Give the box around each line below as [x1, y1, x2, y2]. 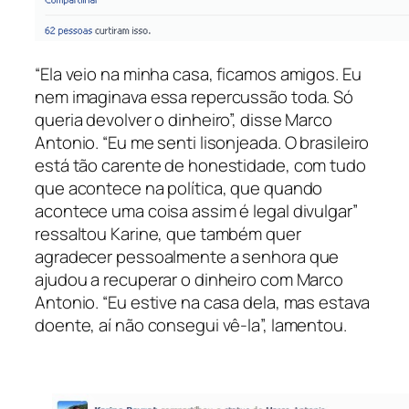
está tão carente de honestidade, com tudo [35, 153, 366, 178]
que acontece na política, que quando [35, 176, 323, 201]
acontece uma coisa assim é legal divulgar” [35, 199, 358, 224]
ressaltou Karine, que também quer [35, 222, 301, 246]
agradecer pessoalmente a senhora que [35, 245, 340, 269]
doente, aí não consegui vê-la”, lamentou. [35, 313, 347, 338]
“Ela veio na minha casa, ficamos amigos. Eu [35, 62, 362, 87]
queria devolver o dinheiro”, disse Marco [35, 108, 332, 132]
